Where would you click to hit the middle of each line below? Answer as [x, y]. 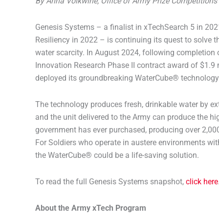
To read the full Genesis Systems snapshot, [110, 182]
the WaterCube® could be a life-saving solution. [117, 155]
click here [202, 182]
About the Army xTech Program [91, 208]
